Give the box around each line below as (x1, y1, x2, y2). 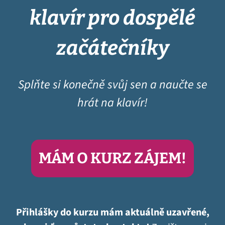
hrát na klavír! (77, 94, 148, 112)
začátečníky (56, 36, 169, 61)
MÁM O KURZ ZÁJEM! (39, 149, 186, 168)
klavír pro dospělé (30, 6, 195, 31)
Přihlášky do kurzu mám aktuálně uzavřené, (16, 205, 209, 220)
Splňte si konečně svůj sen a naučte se (18, 76, 207, 94)
